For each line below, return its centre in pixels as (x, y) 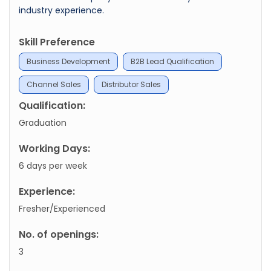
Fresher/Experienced (62, 208)
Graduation (43, 122)
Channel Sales (54, 84)
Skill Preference (57, 42)
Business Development (68, 61)
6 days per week (53, 165)
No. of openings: (59, 234)
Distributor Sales (131, 84)
